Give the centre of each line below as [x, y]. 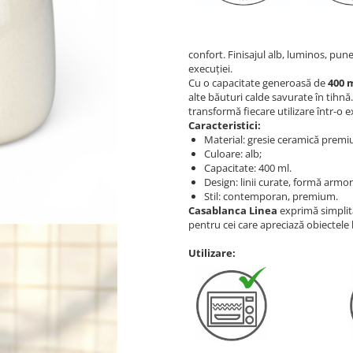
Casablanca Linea [233, 210]
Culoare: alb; [233, 154]
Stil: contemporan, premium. [271, 196]
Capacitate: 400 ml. [248, 168]
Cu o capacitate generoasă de [258, 83]
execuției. [210, 69]
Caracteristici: [225, 125]
